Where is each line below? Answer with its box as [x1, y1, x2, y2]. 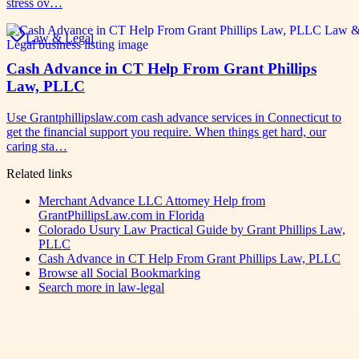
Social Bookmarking [96, 266, 200, 280]
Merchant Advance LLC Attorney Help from [38, 194, 265, 208]
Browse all [38, 266, 96, 280]
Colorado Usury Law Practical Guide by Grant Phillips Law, [38, 223, 345, 237]
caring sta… [6, 139, 67, 154]
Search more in [38, 280, 118, 295]
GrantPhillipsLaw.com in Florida [38, 208, 204, 223]
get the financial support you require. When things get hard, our [6, 125, 326, 139]
